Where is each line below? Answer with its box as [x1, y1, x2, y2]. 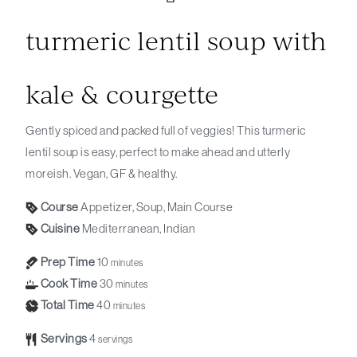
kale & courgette [25, 75, 219, 112]
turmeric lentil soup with [25, 22, 328, 58]
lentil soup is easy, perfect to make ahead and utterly [25, 145, 291, 159]
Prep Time [40, 255, 96, 269]
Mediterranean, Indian [81, 222, 196, 236]
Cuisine [40, 222, 80, 236]
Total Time [40, 298, 95, 312]
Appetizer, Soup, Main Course [80, 200, 233, 214]
